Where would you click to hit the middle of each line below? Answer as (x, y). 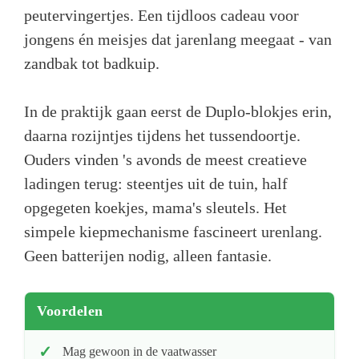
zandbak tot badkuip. (92, 64)
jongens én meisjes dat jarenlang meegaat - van (178, 40)
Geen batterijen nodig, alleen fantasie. (148, 256)
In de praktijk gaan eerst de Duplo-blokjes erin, (178, 112)
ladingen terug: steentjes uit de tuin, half (156, 184)
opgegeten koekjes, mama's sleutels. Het (155, 208)
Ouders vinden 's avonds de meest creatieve (165, 160)
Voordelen (70, 311)
